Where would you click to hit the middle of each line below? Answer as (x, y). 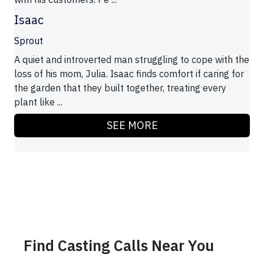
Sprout (29, 41)
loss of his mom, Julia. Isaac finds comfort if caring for (129, 74)
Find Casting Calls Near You (119, 246)
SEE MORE (132, 126)
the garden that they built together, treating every (120, 88)
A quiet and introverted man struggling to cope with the (132, 60)
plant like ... (38, 102)
